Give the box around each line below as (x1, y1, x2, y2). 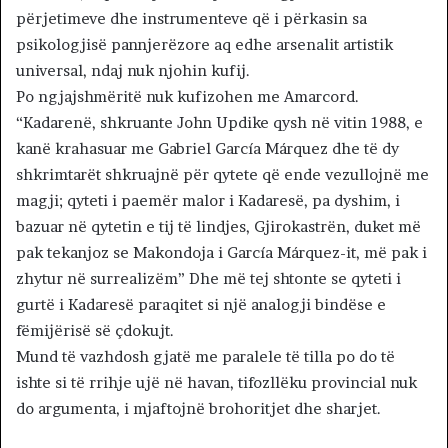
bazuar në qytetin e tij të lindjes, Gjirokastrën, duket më (16, 217, 421, 237)
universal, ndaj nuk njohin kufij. (16, 61, 250, 81)
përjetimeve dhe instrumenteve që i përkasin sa (16, 9, 367, 29)
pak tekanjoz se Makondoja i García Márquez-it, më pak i (16, 243, 427, 263)
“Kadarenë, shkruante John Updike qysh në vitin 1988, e (16, 113, 423, 133)
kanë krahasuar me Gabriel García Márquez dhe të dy (16, 139, 399, 159)
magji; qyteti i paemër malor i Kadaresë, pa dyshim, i (16, 191, 400, 211)
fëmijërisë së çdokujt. (16, 321, 174, 341)
